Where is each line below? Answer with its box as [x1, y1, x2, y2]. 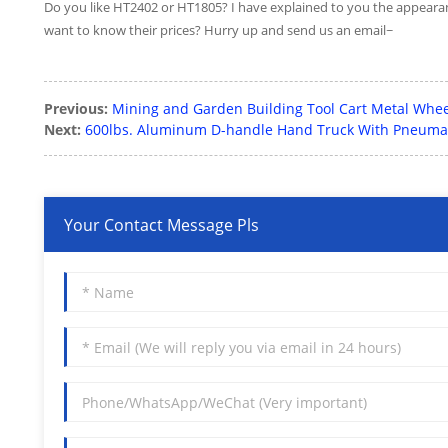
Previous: [44, 99, 108, 119]
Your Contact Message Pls [64, 213, 259, 236]
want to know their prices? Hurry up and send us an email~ [44, 21, 393, 40]
